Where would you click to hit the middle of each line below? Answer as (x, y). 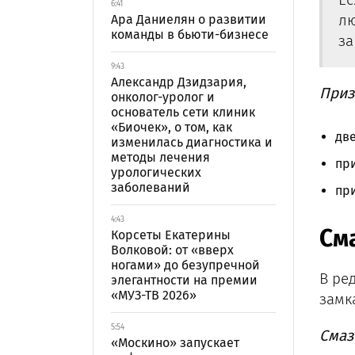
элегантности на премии (184, 280)
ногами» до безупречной (185, 265)
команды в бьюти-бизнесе (190, 34)
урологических (156, 172)
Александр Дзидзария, (179, 82)
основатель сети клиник (183, 112)
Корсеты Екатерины (171, 235)
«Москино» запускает (175, 343)
